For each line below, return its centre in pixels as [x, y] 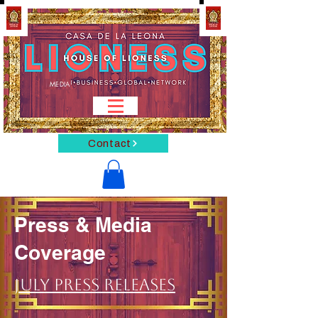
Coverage [63, 252]
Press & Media [83, 224]
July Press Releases [95, 284]
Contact [110, 143]
